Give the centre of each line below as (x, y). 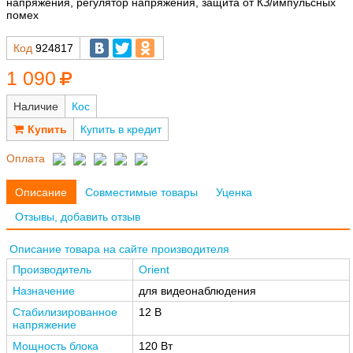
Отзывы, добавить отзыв (78, 216)
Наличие (36, 107)
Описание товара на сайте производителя (119, 249)
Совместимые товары (141, 192)
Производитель (52, 269)
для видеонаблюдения (197, 290)
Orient (154, 269)
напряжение (45, 324)
